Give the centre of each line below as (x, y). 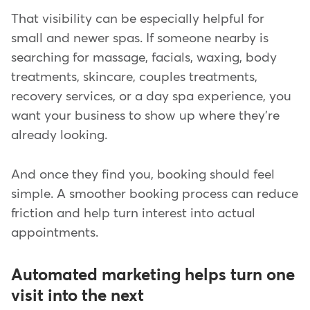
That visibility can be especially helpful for (138, 19)
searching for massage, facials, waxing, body (144, 58)
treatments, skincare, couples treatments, (134, 77)
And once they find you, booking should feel (143, 174)
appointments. (55, 232)
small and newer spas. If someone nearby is (140, 39)
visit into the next (77, 296)
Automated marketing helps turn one (153, 275)
